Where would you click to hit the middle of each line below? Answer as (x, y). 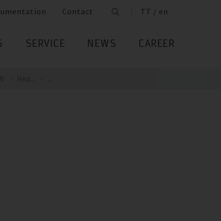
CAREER (157, 45)
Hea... (26, 78)
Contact (78, 12)
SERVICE (45, 45)
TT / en (154, 12)
